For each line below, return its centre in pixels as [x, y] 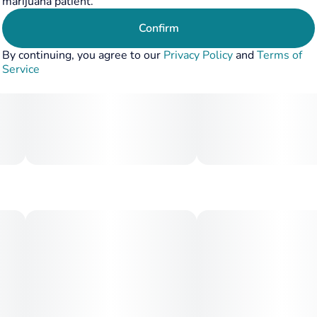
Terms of [279, 55]
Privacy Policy [198, 55]
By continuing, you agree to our [83, 55]
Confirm [158, 28]
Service [21, 69]
